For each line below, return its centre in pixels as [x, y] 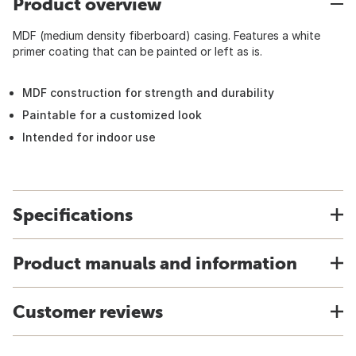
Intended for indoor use [89, 137]
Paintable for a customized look [112, 115]
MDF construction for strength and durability [148, 93]
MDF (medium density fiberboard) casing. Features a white [166, 35]
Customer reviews [88, 311]
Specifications [73, 215]
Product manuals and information [155, 263]
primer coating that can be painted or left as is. [137, 51]
